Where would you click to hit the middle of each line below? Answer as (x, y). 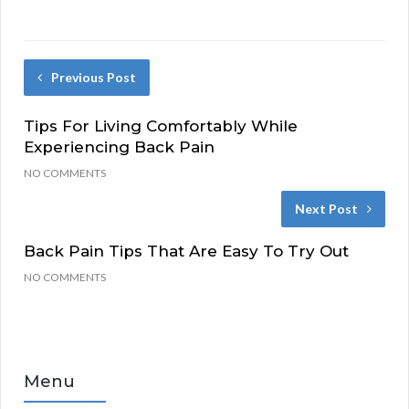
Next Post (326, 208)
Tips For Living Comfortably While (161, 126)
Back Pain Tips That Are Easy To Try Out (186, 251)
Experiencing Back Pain (119, 147)
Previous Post (94, 77)
